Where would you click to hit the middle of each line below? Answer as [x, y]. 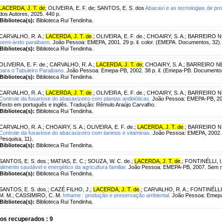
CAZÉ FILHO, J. [70, 189]
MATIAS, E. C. [68, 161]
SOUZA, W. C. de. [110, 161]
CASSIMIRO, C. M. [38, 195]
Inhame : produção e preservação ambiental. [117, 195]
